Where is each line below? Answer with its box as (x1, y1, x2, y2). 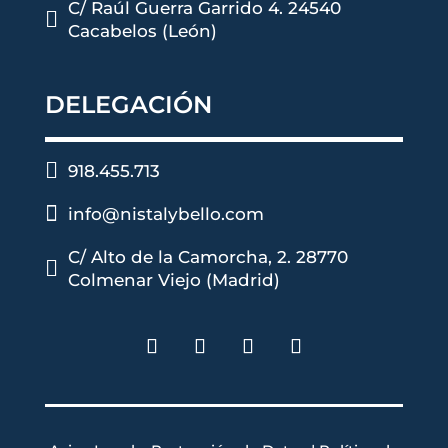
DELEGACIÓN (44, 89, 212, 119)
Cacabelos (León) (67, 20, 217, 41)
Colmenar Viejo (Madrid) (67, 269, 280, 290)
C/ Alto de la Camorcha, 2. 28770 (67, 246, 348, 267)
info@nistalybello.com (67, 203, 264, 224)
